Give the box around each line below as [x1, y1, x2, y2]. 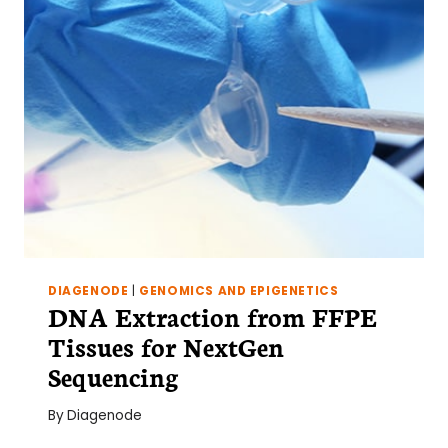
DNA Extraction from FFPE [48, 298, 377, 335]
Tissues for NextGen [48, 328, 284, 365]
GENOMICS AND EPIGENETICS [139, 283, 339, 300]
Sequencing [48, 358, 179, 395]
